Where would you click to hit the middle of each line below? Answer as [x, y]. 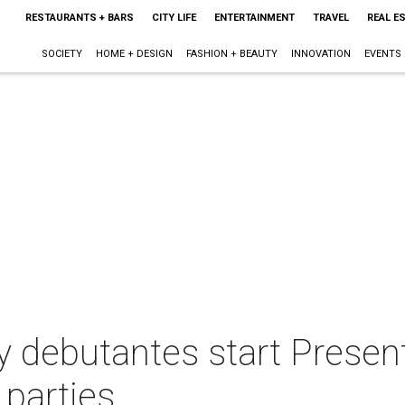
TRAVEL [330, 18]
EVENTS [382, 54]
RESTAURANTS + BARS [79, 18]
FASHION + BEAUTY [231, 54]
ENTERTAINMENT [254, 18]
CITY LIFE [174, 18]
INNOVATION [320, 54]
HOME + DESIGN [134, 54]
